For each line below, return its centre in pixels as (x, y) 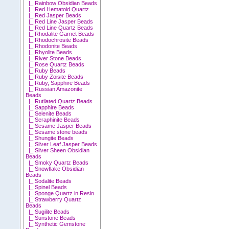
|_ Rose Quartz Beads (55, 64)
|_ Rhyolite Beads (49, 52)
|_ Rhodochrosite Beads (57, 40)
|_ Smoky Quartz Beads (57, 162)
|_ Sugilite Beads (48, 211)
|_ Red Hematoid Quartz (58, 9)
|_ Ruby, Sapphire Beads (58, 83)
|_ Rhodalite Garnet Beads (60, 33)
